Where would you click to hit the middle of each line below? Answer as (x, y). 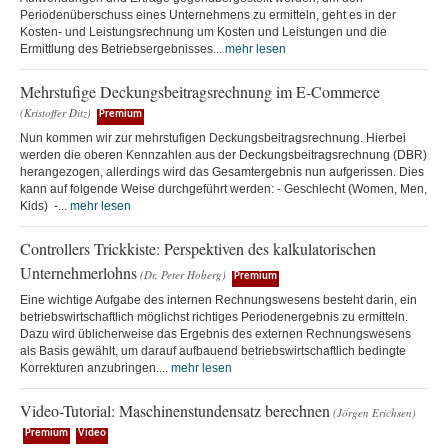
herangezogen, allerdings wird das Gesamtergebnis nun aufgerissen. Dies (222, 171)
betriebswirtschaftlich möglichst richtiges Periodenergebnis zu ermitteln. (214, 316)
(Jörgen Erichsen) (374, 412)
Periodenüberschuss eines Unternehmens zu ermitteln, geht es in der (208, 14)
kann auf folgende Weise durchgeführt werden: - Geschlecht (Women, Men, (223, 188)
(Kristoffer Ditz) (55, 112)
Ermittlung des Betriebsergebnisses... (122, 48)
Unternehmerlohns (78, 272)
